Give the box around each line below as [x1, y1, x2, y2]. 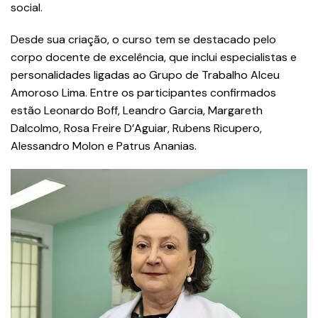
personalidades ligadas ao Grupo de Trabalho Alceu [11, 67, 280, 83]
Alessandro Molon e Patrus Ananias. [11, 138, 197, 154]
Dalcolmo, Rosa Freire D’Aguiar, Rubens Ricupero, [11, 121, 262, 136]
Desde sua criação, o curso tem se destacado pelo [11, 32, 276, 48]
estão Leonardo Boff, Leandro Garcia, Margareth [11, 103, 263, 119]
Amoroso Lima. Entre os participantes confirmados [11, 85, 276, 101]
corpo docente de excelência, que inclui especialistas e [11, 50, 297, 65]
